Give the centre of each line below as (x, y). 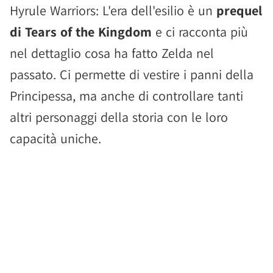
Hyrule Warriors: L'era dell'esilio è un (113, 10)
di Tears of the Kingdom (81, 32)
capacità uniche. (55, 138)
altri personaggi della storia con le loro (119, 117)
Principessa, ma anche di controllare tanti (126, 96)
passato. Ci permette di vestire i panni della (132, 74)
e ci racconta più (200, 32)
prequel (239, 10)
